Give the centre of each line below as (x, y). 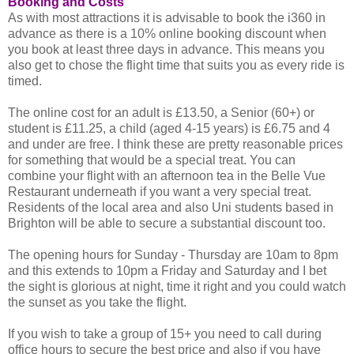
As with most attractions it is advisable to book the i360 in (167, 17)
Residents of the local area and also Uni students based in (171, 207)
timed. (25, 81)
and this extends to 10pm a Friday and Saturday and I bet (167, 270)
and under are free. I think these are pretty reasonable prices (175, 144)
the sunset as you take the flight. (97, 302)
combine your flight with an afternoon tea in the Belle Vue (167, 175)
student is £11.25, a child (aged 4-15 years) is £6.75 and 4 (169, 128)
